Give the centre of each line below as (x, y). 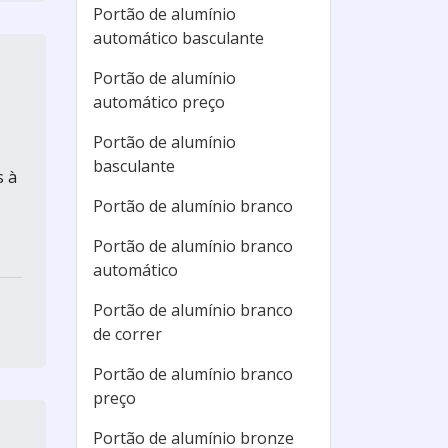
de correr (127, 334)
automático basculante (178, 38)
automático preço (159, 102)
